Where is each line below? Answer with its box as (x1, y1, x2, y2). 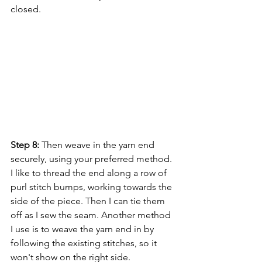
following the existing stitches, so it (11, 237, 159, 249)
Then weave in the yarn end (39, 139, 157, 150)
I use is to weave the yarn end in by (11, 223, 156, 235)
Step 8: (11, 139, 39, 150)
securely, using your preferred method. (11, 153, 174, 164)
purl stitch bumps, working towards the (11, 181, 174, 192)
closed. (11, 3, 41, 15)
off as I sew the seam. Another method (11, 209, 173, 220)
